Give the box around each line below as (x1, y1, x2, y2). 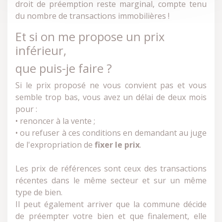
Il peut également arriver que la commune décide (15, 199, 207, 210)
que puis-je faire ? (15, 60, 112, 76)
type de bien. (15, 187, 62, 198)
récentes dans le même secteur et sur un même (15, 175, 207, 186)
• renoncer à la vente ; (15, 115, 95, 126)
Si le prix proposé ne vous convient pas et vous (15, 80, 207, 91)
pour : (15, 104, 37, 114)
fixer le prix (95, 139, 140, 150)
